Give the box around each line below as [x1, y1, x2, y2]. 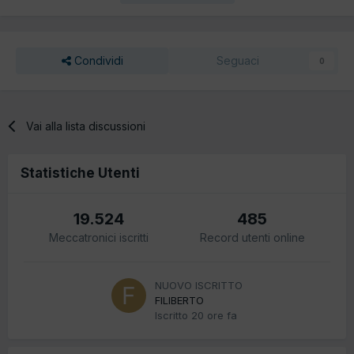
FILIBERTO [155, 293, 204, 307]
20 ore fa [191, 308, 237, 322]
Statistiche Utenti [21, 164, 140, 181]
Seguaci [216, 53, 259, 67]
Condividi [70, 53, 123, 67]
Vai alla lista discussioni [26, 119, 146, 133]
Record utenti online [199, 230, 305, 244]
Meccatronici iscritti [49, 230, 149, 244]
